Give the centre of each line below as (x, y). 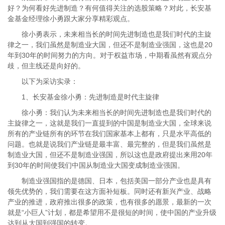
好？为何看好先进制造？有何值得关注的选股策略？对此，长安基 (109, 8)
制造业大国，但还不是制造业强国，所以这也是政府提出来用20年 (110, 155)
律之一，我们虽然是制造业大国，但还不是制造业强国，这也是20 (110, 45)
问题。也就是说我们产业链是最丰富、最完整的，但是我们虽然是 (109, 144)
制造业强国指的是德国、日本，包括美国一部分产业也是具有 (109, 181)
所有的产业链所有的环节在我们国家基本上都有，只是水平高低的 (109, 134)
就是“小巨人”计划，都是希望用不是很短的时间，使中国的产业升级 (112, 212)
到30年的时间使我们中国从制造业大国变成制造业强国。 (96, 165)
